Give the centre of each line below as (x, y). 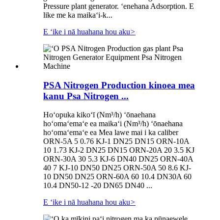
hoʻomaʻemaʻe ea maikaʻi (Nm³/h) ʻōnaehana (113, 124)
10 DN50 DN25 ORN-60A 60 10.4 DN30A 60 (117, 177)
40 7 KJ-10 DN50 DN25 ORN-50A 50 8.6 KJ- (117, 168)
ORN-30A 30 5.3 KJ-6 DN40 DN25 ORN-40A (118, 159)
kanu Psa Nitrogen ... (86, 96)
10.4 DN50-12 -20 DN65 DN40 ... (98, 186)
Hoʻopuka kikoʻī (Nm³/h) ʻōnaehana (99, 115)
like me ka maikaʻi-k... (78, 15)
